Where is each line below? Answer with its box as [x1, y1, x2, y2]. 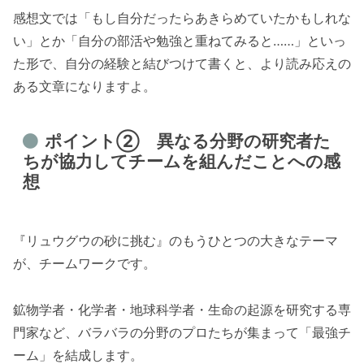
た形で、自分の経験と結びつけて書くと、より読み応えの [13, 54, 351, 71]
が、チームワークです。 [13, 255, 156, 272]
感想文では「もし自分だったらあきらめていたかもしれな [13, 9, 351, 26]
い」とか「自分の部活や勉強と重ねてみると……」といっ [13, 32, 346, 49]
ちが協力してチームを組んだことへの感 [23, 150, 341, 171]
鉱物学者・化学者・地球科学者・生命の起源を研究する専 [13, 301, 351, 318]
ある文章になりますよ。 [13, 77, 156, 94]
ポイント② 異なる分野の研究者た [44, 130, 331, 151]
